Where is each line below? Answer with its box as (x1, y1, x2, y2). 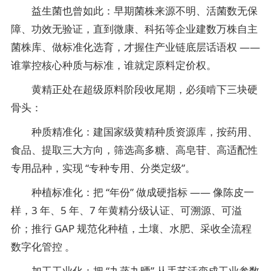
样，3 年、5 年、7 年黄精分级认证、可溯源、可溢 (11, 203, 242, 217)
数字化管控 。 (11, 240, 75, 253)
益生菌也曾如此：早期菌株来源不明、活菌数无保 (11, 4, 258, 18)
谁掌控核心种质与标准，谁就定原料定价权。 (11, 58, 217, 72)
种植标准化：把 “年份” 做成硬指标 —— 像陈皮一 (11, 185, 254, 199)
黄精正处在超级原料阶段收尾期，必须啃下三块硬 (11, 82, 258, 96)
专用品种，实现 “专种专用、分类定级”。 (11, 161, 195, 175)
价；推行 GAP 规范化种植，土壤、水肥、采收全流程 (11, 221, 252, 235)
